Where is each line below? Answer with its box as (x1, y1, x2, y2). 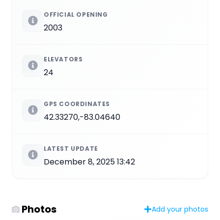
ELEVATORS (44, 55, 83, 63)
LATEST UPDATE (44, 144, 98, 153)
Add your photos (152, 204, 208, 214)
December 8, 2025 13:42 (44, 156, 135, 167)
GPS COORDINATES (44, 99, 110, 108)
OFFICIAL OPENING (44, 10, 108, 19)
